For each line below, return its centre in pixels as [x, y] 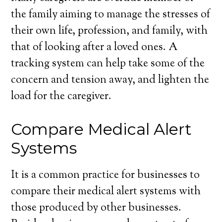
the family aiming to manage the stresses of [111, 15]
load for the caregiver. [61, 97]
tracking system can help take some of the [108, 64]
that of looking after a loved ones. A [95, 48]
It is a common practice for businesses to [106, 175]
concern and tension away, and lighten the [110, 80]
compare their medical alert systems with [106, 192]
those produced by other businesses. [96, 208]
